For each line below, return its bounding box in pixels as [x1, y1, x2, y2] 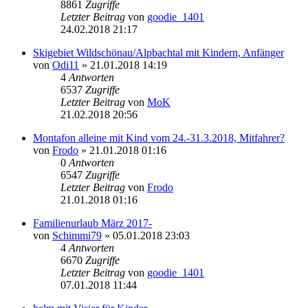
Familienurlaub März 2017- [33, 217, 152, 229]
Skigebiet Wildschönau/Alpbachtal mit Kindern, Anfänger [33, 46, 284, 58]
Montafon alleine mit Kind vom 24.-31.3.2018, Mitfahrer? [33, 131, 285, 144]
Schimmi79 [52, 229, 102, 241]
